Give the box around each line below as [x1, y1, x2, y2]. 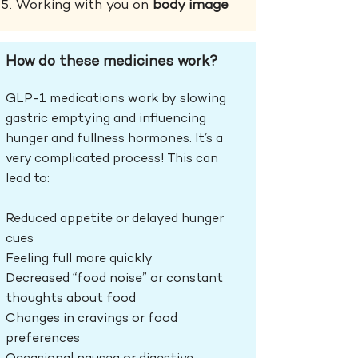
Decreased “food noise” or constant [6, 272, 223, 286]
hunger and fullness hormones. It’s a [6, 133, 223, 146]
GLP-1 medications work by [6, 93, 177, 106]
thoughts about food [6, 292, 136, 306]
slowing [180, 93, 226, 106]
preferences [6, 332, 80, 346]
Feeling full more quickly [6, 253, 153, 266]
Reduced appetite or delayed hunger [6, 213, 224, 226]
